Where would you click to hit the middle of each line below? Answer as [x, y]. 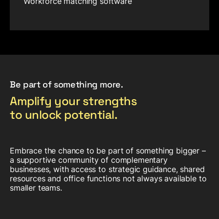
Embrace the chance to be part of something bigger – [108, 150]
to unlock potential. [64, 114]
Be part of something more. [66, 84]
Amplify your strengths [74, 101]
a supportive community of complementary [89, 160]
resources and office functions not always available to [108, 178]
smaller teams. [36, 187]
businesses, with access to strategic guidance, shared [107, 169]
